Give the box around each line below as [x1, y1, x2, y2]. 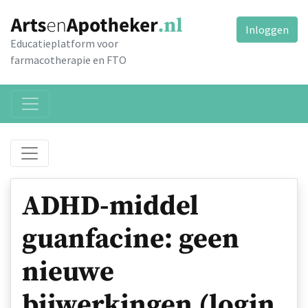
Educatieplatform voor [10, 36, 118, 51]
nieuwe [22, 255, 114, 290]
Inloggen [245, 23, 289, 36]
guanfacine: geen [22, 222, 239, 257]
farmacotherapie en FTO [10, 53, 126, 67]
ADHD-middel [22, 189, 199, 224]
